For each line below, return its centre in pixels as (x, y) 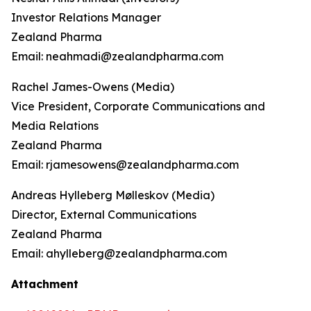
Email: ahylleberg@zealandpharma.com (119, 253)
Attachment (45, 284)
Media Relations (55, 126)
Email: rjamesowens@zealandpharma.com (125, 165)
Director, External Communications (104, 215)
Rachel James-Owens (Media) (93, 87)
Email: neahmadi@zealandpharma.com (117, 56)
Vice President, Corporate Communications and (138, 106)
